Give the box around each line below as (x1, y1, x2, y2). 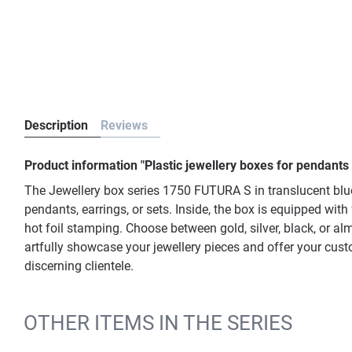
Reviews (101, 118, 148, 133)
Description (24, 118, 88, 133)
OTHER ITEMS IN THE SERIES (24, 311, 292, 335)
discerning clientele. (24, 258, 134, 273)
